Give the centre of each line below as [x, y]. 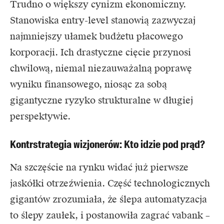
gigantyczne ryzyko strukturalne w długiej [101, 100]
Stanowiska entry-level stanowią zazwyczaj [103, 20]
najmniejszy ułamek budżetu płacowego [96, 36]
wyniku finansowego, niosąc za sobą [88, 84]
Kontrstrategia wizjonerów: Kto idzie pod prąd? [107, 145]
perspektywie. [40, 116]
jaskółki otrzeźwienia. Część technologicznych [110, 183]
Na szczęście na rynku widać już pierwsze [99, 167]
